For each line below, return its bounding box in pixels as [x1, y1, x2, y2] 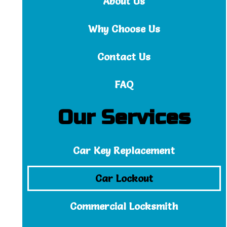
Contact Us [97, 51, 151, 63]
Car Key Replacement [73, 144, 175, 157]
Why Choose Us [88, 23, 160, 35]
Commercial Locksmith [70, 200, 178, 212]
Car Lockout [95, 172, 153, 184]
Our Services [57, 105, 191, 130]
